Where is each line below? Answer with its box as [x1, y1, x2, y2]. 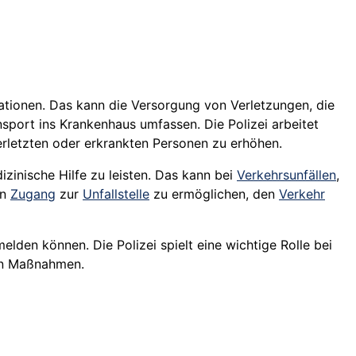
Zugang [10, 186, 56, 203]
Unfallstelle [83, 186, 149, 203]
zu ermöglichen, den [149, 186, 279, 203]
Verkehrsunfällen [237, 167, 336, 184]
